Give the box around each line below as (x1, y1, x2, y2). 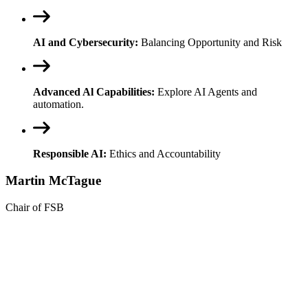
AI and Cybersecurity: (33, 36, 138, 49)
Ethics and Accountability (107, 148, 221, 160)
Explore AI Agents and (155, 86, 257, 98)
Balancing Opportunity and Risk (138, 36, 282, 49)
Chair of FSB (5, 201, 64, 213)
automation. (33, 98, 84, 111)
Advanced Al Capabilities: (33, 86, 155, 98)
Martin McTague (5, 173, 101, 188)
